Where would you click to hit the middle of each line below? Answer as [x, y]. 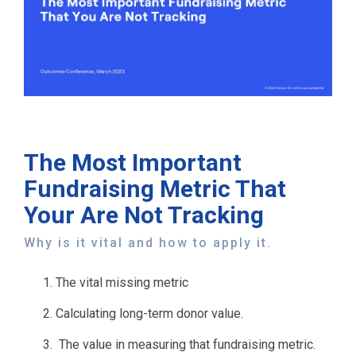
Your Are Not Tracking [144, 215]
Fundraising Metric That [155, 189]
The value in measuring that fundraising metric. [186, 345]
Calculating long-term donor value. [149, 314]
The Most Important [133, 163]
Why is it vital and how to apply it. [148, 243]
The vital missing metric [122, 283]
